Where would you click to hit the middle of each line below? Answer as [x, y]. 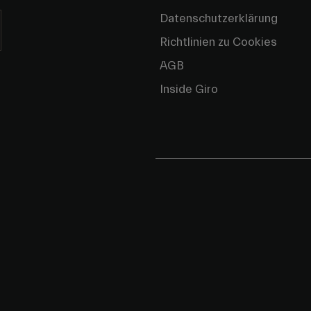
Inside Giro [189, 90]
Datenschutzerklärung [219, 19]
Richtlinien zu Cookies [218, 42]
